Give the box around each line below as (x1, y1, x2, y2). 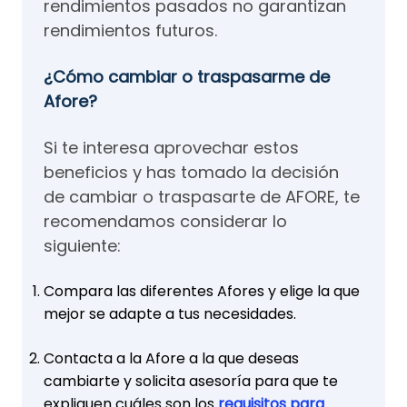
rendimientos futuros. (44, 18, 217, 42)
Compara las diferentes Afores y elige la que (44, 280, 360, 302)
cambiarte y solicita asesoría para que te (44, 370, 338, 392)
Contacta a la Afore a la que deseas (44, 347, 299, 369)
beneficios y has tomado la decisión (44, 160, 339, 184)
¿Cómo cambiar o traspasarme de (44, 65, 330, 88)
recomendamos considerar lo (44, 209, 287, 233)
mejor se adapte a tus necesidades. (44, 303, 296, 324)
